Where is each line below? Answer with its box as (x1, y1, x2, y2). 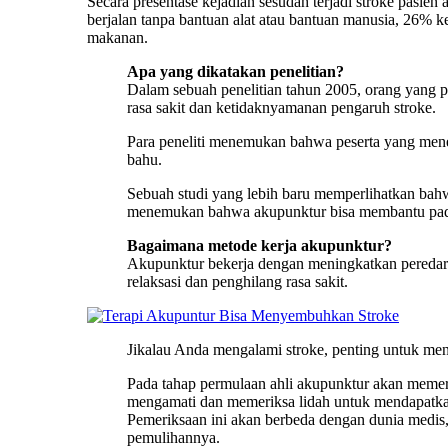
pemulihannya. (127, 428, 220, 446)
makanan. (87, 28, 148, 46)
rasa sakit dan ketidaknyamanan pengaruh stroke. (127, 98, 436, 116)
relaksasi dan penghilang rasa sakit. (127, 272, 348, 290)
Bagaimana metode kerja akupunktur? (127, 236, 392, 254)
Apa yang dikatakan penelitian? (127, 62, 344, 80)
